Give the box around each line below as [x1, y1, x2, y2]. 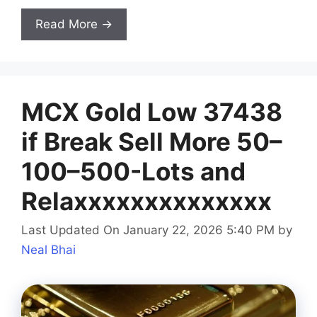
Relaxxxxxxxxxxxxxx [21, 185, 272, 216]
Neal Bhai [21, 243, 76, 258]
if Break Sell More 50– [21, 126, 282, 156]
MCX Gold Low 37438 [21, 96, 282, 127]
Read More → [35, 16, 113, 31]
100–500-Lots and [21, 156, 246, 186]
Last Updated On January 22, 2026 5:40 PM [21, 223, 275, 238]
